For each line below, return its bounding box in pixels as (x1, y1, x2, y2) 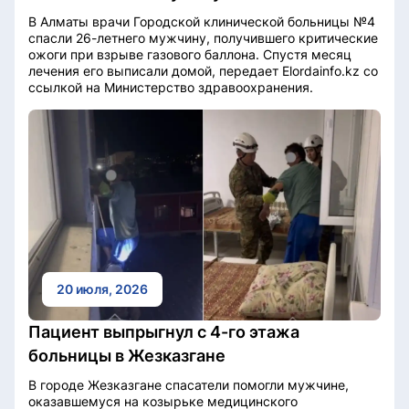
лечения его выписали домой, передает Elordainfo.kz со (28, 62, 378, 79)
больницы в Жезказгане (28, 346, 225, 366)
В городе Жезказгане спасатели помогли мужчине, (28, 377, 349, 393)
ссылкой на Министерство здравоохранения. (28, 79, 313, 95)
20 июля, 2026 (57, 281, 148, 298)
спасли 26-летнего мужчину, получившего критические (28, 29, 378, 46)
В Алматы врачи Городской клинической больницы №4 (28, 13, 375, 29)
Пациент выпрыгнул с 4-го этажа (28, 322, 299, 342)
